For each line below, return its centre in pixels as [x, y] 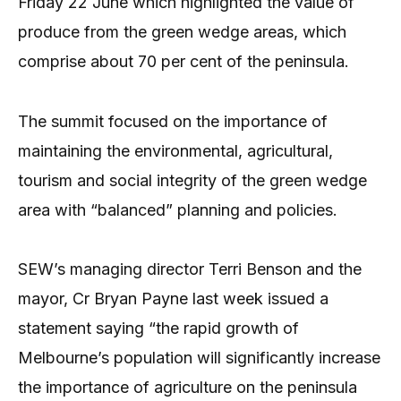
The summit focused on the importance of [173, 121]
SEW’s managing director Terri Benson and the [190, 269]
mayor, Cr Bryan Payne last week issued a [173, 299]
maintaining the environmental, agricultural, [175, 150]
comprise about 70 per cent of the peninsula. [183, 62]
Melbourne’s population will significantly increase [199, 358]
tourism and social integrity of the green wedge [192, 180]
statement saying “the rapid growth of [158, 328]
